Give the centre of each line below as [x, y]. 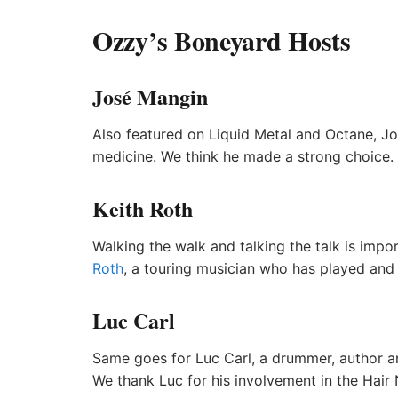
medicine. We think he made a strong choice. [243, 156]
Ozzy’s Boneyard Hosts [222, 40]
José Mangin [150, 96]
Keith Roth [143, 208]
